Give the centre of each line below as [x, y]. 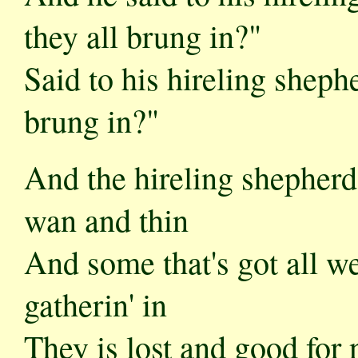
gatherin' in [95, 304]
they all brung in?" [143, 36]
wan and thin [106, 219]
